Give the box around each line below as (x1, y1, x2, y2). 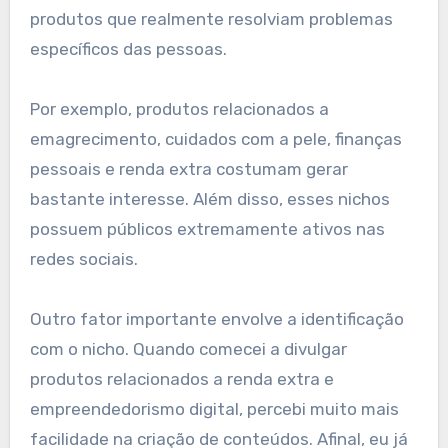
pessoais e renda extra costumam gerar (29, 159, 348, 180)
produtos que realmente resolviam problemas (29, 9, 393, 30)
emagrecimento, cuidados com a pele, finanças (29, 129, 402, 150)
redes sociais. (29, 249, 138, 270)
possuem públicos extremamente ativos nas (29, 219, 385, 240)
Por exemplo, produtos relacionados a (29, 99, 329, 120)
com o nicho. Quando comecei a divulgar (29, 339, 347, 360)
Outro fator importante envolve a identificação (29, 309, 404, 330)
